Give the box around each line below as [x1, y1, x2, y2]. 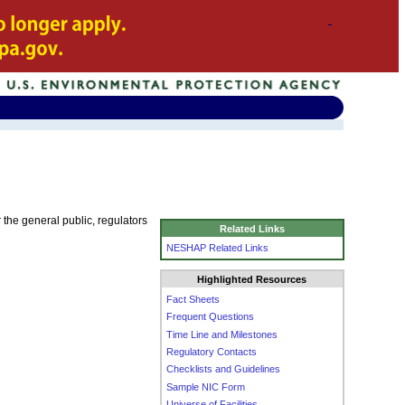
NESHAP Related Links [166, 241, 269, 253]
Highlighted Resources [197, 274, 307, 286]
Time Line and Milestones [166, 328, 278, 340]
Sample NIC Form [166, 381, 246, 392]
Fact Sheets [166, 293, 221, 305]
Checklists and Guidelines [166, 363, 281, 375]
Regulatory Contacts [166, 345, 258, 357]
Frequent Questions [166, 311, 255, 323]
